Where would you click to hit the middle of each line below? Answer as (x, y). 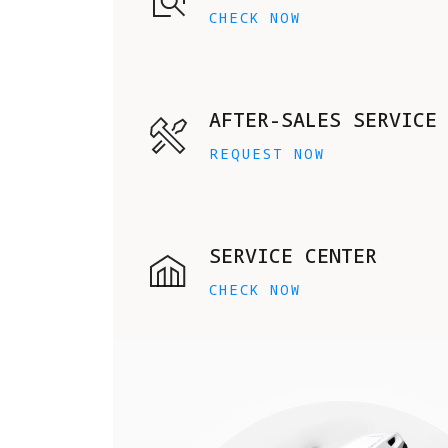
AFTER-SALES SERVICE (323, 119)
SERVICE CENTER (293, 255)
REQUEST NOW (267, 153)
